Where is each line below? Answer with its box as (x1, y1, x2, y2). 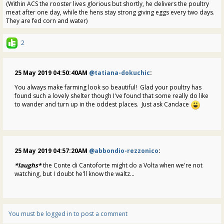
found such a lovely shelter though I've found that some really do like (14, 91, 208, 100)
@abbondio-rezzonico (89, 146, 158, 155)
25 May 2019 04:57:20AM (14, 146, 89, 155)
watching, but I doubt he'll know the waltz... (14, 169, 134, 178)
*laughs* (14, 161, 41, 170)
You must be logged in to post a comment (8, 209, 127, 218)
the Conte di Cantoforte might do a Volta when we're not (41, 161, 202, 170)
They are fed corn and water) (6, 16, 87, 25)
